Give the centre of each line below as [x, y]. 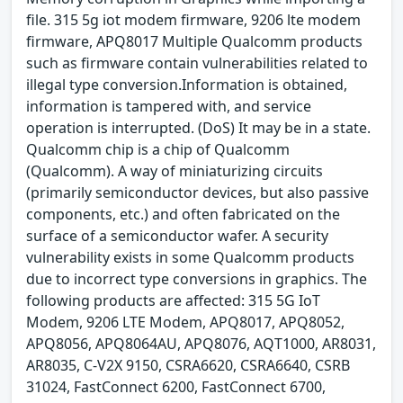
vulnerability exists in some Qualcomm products [190, 257]
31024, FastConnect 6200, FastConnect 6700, [176, 386]
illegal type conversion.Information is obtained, [187, 84]
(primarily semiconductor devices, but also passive [197, 192]
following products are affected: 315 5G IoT [173, 300]
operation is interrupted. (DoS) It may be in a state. [198, 127]
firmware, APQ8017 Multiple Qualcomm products [194, 41]
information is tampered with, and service [169, 106]
